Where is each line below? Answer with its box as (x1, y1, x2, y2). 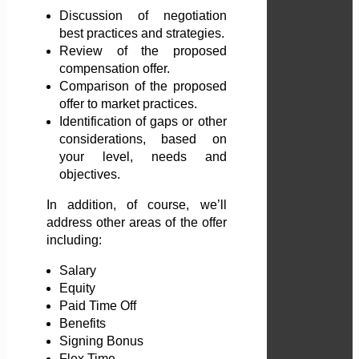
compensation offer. (59, 62, 170, 76)
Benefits (59, 317, 106, 331)
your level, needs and (59, 150, 227, 164)
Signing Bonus (59, 334, 143, 349)
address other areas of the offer (46, 216, 227, 230)
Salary (59, 264, 96, 278)
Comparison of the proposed (59, 79, 227, 94)
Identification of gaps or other (59, 115, 227, 129)
